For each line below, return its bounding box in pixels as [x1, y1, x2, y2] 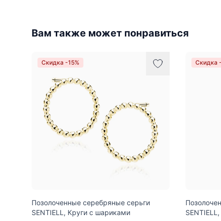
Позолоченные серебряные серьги [32, 198, 150, 207]
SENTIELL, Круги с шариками [32, 208, 130, 217]
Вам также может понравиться [32, 27, 189, 39]
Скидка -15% [41, 58, 79, 66]
